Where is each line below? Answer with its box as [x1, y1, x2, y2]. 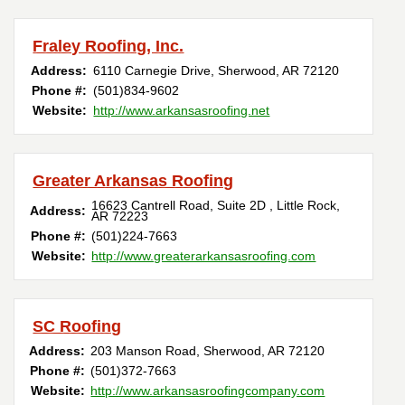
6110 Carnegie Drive [93, 63, 212, 79]
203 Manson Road [90, 344, 197, 359]
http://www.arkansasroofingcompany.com [90, 383, 325, 399]
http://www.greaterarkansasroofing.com [91, 249, 316, 264]
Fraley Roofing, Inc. [33, 37, 184, 56]
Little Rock [277, 198, 337, 213]
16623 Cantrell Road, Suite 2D [91, 198, 270, 213]
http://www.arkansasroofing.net [93, 103, 270, 118]
